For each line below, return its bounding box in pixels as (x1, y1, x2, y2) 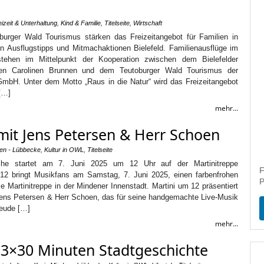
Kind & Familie (61, 19, 101, 27)
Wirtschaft (133, 19, 162, 27)
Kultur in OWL (44, 146, 84, 153)
